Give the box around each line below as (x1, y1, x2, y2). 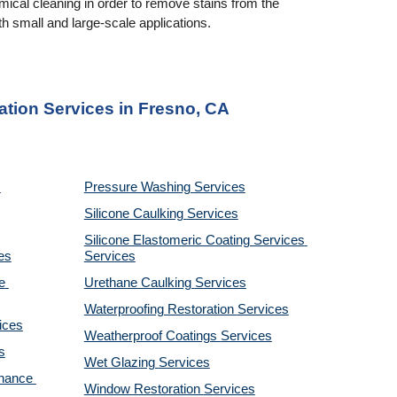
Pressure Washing (83, 180, 194, 194)
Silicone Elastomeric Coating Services (83, 233, 305, 247)
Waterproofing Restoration (83, 302, 237, 316)
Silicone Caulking (83, 206, 187, 221)
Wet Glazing (83, 355, 159, 370)
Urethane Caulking (83, 276, 195, 290)
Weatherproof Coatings (83, 329, 221, 343)
